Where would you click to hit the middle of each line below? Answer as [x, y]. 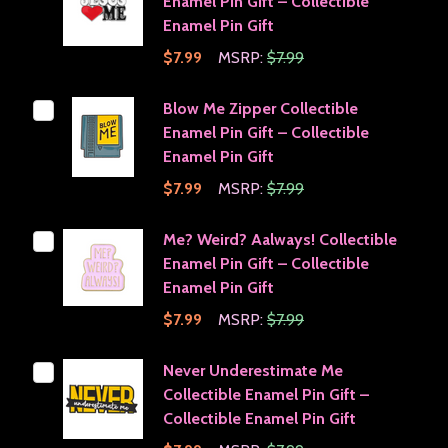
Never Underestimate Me [253, 370]
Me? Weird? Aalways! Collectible [280, 239]
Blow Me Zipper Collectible [260, 108]
